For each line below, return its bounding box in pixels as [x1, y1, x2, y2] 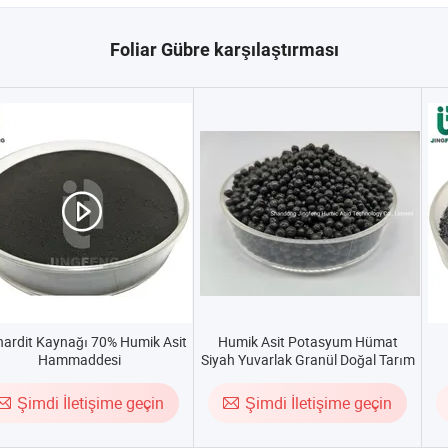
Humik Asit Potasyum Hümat [217, 332, 398, 351]
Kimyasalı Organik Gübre [230, 368, 385, 387]
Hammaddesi [38, 350, 121, 369]
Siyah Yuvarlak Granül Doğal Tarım [200, 350, 415, 369]
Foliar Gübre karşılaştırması [109, 39, 339, 60]
